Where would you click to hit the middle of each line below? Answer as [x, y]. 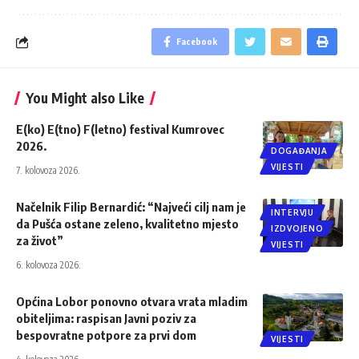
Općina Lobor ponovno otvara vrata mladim [132, 302]
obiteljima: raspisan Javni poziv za [106, 319]
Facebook [197, 42]
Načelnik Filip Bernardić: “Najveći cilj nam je [131, 207]
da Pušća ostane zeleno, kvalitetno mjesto [127, 224]
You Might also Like [85, 98]
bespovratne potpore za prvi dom [106, 335]
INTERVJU [292, 213]
